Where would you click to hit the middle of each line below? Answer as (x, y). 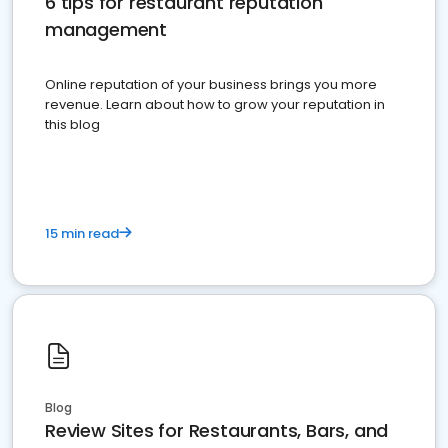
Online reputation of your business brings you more (211, 85)
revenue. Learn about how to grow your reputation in (215, 105)
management (106, 30)
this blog (72, 125)
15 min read (82, 234)
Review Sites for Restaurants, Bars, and (217, 431)
